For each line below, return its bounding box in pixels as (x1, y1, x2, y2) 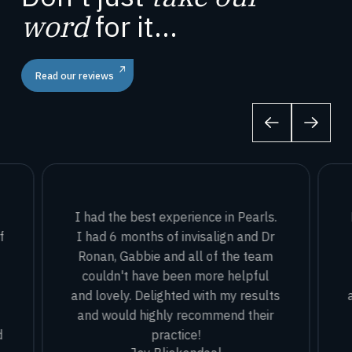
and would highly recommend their (77, 306, 274, 323)
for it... (88, 8, 178, 46)
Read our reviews (35, 68, 114, 82)
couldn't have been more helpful (82, 266, 269, 284)
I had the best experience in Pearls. (75, 207, 277, 225)
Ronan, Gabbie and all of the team (78, 247, 273, 264)
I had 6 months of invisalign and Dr (76, 227, 275, 244)
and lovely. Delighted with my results (71, 286, 280, 303)
